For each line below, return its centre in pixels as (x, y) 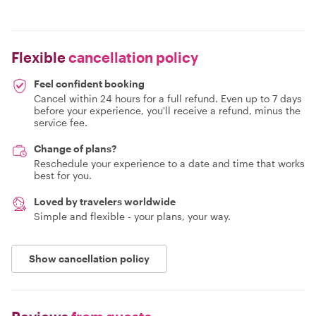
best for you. (63, 175)
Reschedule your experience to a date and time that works (169, 163)
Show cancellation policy (89, 258)
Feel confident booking (89, 83)
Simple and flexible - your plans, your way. (132, 216)
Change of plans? (75, 148)
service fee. (61, 122)
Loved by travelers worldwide (105, 201)
